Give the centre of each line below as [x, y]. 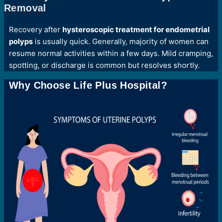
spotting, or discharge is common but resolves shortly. [104, 65]
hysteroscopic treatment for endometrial [136, 29]
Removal [25, 8]
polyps [21, 41]
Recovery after [36, 29]
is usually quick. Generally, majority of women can [121, 41]
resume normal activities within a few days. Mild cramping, [111, 53]
